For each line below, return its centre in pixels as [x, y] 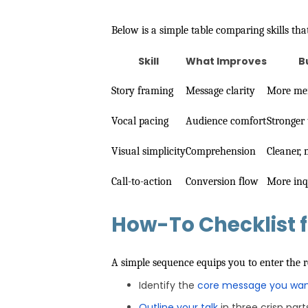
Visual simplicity [148, 151]
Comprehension [221, 151]
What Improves [226, 61]
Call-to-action [142, 181]
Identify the [168, 285]
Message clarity [220, 91]
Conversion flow [222, 181]
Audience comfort [226, 121]
